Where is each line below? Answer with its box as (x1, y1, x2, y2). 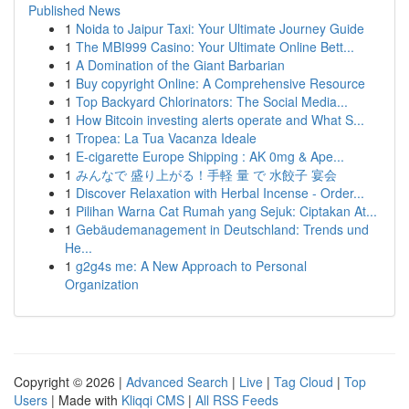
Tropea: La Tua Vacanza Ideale (76, 129, 257, 147)
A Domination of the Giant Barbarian (76, 56, 285, 74)
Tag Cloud (274, 372, 333, 391)
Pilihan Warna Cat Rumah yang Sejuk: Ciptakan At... (76, 202, 377, 220)
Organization (65, 275, 139, 293)
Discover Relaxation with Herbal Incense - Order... (76, 184, 364, 202)
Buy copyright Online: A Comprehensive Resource (76, 74, 365, 92)
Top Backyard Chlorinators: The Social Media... (76, 92, 348, 110)
